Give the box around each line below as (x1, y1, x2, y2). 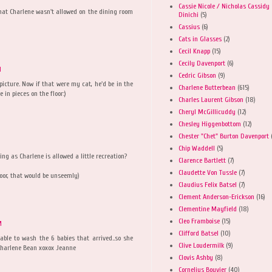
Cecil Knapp (178, 46, 210, 55)
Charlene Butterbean (178, 83, 236, 92)
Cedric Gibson (178, 70, 216, 80)
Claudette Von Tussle (178, 168, 237, 177)
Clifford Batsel (178, 228, 219, 237)
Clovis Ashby (178, 253, 213, 262)
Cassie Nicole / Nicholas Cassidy (178, 1, 270, 10)
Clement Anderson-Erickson (178, 192, 254, 201)
